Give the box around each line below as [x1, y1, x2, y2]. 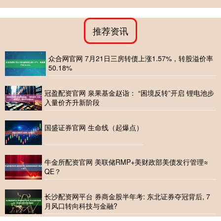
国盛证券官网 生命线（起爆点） [44, 122, 143, 133]
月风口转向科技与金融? [44, 201, 117, 211]
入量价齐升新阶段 [44, 97, 100, 108]
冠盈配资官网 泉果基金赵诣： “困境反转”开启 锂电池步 [44, 88, 214, 98]
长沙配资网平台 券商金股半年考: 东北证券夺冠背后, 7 [44, 191, 210, 202]
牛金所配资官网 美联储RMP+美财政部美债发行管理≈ [44, 157, 208, 167]
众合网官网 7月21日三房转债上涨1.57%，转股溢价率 [48, 53, 214, 64]
